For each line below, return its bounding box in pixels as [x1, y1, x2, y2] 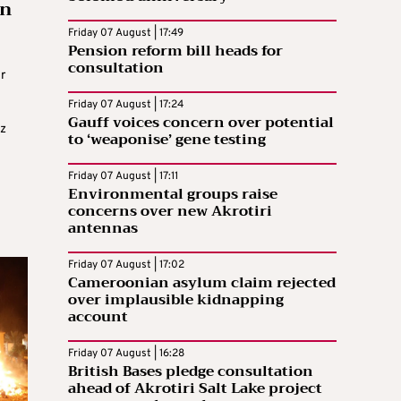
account [68, 304, 128, 329]
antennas [68, 216, 138, 241]
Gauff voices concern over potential [68, 110, 334, 135]
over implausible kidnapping [68, 287, 284, 312]
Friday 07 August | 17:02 [68, 258, 184, 272]
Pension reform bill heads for [68, 38, 283, 64]
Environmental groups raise [68, 182, 277, 207]
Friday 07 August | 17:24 [68, 98, 183, 112]
